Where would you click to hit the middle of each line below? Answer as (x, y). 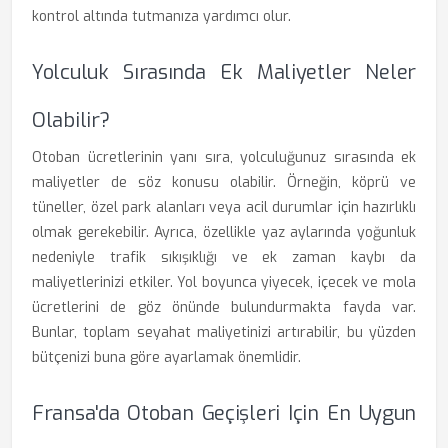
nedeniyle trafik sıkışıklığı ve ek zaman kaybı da (224, 257)
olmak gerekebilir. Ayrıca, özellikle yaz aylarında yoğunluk (224, 232)
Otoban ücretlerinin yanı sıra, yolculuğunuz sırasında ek (224, 157)
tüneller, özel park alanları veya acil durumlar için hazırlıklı (224, 207)
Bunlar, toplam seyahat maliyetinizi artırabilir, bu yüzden (224, 332)
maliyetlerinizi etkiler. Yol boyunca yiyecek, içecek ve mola (224, 282)
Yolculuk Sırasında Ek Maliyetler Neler (224, 72)
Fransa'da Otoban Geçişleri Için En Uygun (224, 413)
